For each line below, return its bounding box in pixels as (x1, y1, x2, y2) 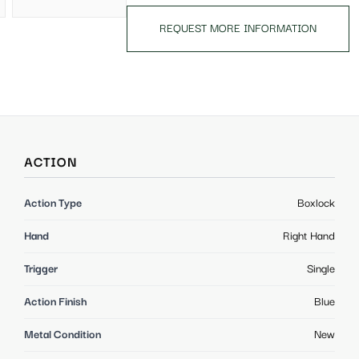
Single (307, 262, 335, 276)
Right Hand (283, 229, 335, 243)
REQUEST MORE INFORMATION (159, 22, 317, 36)
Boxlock (297, 196, 335, 210)
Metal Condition (24, 328, 101, 341)
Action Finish (24, 295, 87, 309)
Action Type (24, 196, 82, 210)
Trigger (24, 262, 58, 276)
